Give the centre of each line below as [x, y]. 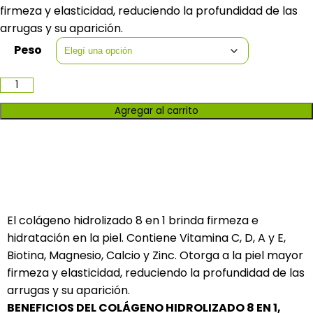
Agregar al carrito [156, 111]
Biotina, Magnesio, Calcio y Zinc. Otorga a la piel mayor [155, 255]
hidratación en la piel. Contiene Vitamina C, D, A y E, [146, 238]
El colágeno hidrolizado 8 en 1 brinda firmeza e [133, 220]
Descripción [156, 179]
